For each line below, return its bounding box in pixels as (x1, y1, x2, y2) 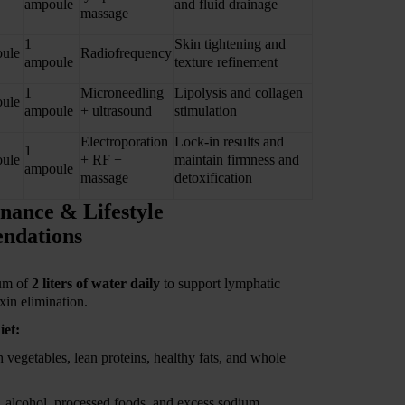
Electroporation (80, 133, 168, 149)
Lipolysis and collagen (174, 84, 303, 100)
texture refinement (174, 53, 278, 70)
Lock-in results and (174, 133, 284, 149)
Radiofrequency (80, 44, 172, 61)
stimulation (174, 102, 237, 118)
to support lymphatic (160, 276, 280, 292)
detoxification (174, 169, 252, 185)
